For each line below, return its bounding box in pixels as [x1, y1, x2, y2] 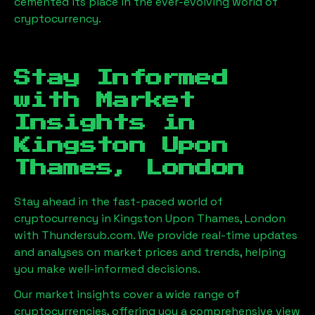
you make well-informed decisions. [14, 261, 200, 276]
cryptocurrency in [14, 210, 114, 226]
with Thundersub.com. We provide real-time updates [14, 227, 297, 243]
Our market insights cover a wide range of [14, 286, 240, 302]
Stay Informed [14, 69, 229, 86]
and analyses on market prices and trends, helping [14, 244, 285, 259]
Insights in [14, 114, 195, 131]
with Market [14, 91, 195, 109]
